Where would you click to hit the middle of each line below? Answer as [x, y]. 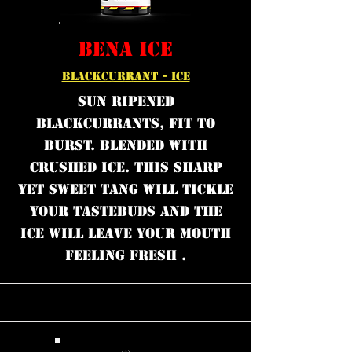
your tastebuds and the [126, 211]
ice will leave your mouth [126, 233]
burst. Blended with [126, 145]
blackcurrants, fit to [126, 123]
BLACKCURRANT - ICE [126, 76]
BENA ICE [126, 49]
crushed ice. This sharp [126, 167]
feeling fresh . [126, 255]
